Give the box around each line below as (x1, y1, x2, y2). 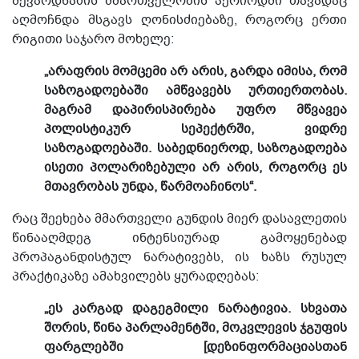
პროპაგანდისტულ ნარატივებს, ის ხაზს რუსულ (12, 248, 347, 266)
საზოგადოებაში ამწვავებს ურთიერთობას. (44, 82, 347, 99)
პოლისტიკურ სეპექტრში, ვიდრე (44, 120, 347, 138)
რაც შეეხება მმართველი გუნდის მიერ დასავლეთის (12, 210, 347, 228)
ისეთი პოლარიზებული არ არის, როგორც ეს (44, 159, 347, 176)
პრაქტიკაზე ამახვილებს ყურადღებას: (12, 268, 259, 285)
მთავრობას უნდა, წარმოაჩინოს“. (44, 178, 256, 196)
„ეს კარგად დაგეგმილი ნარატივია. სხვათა (44, 300, 347, 317)
